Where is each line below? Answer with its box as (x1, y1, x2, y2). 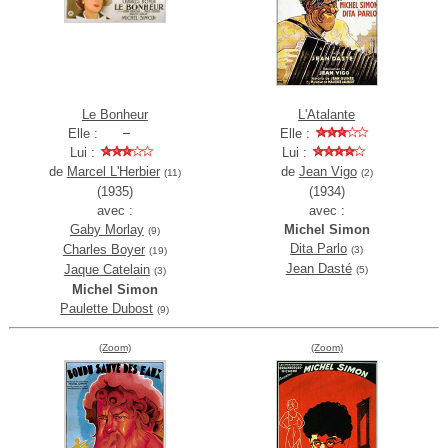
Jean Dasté (285, 261, 352, 277)
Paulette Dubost (60, 301, 154, 317)
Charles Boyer (62, 242, 145, 258)
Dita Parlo (290, 241, 348, 257)
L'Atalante (298, 107, 356, 123)
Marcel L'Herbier (66, 164, 160, 180)
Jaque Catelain (63, 262, 150, 278)
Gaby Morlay (69, 222, 144, 238)
